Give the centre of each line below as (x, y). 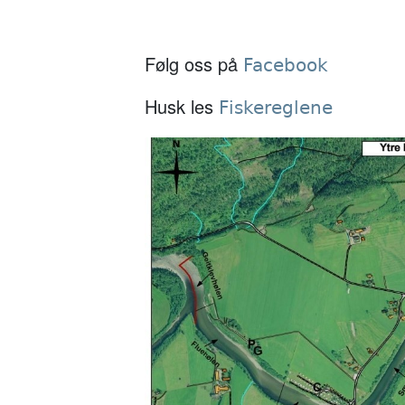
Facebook (286, 65)
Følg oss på (194, 63)
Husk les (182, 106)
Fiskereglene (276, 107)
